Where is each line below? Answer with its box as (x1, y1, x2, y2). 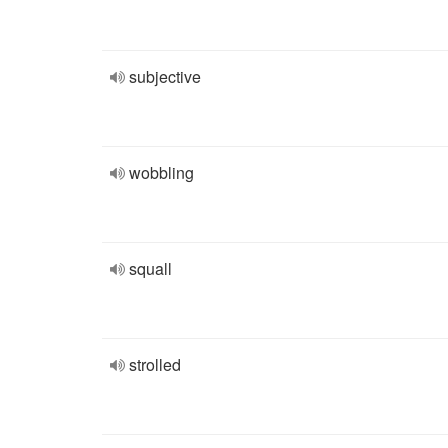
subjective (129, 65, 201, 88)
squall (129, 257, 172, 280)
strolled (129, 353, 181, 376)
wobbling (129, 161, 194, 184)
